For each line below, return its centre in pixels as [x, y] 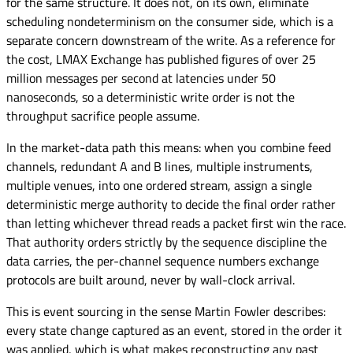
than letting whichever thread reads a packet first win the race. [176, 223]
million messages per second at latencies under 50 [141, 78]
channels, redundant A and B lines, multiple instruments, [160, 166]
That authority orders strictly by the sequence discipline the [167, 242]
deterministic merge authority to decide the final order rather [171, 204]
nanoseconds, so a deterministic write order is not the [150, 97]
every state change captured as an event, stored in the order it [174, 330]
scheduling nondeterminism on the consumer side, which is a [170, 21]
